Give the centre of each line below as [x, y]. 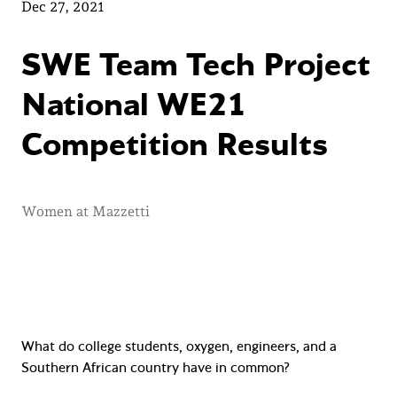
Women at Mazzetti [86, 212]
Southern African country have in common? [156, 368]
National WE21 [134, 106]
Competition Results [175, 146]
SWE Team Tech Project [196, 66]
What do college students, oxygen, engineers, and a [179, 347]
